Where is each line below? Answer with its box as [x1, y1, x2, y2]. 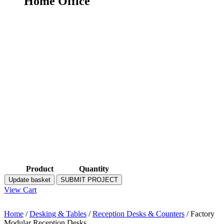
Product [26, 164, 53, 173]
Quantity [79, 164, 109, 173]
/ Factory [184, 209, 214, 218]
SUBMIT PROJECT [60, 176, 118, 184]
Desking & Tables [29, 209, 86, 218]
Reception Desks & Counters [92, 209, 184, 218]
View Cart [4, 185, 36, 194]
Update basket [8, 176, 50, 184]
